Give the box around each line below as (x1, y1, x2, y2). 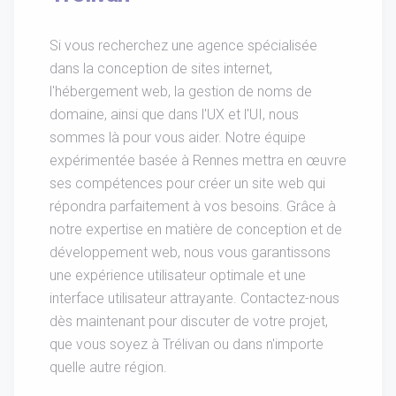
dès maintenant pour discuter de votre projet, (49, 313, 328, 331)
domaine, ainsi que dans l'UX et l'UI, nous (49, 106, 299, 124)
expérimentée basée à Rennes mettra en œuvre (49, 152, 346, 170)
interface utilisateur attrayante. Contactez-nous (49, 290, 339, 308)
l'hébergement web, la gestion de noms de (49, 83, 312, 101)
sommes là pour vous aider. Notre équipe (49, 129, 306, 147)
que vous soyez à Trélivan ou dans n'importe (49, 336, 324, 354)
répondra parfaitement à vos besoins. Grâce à (49, 198, 336, 216)
